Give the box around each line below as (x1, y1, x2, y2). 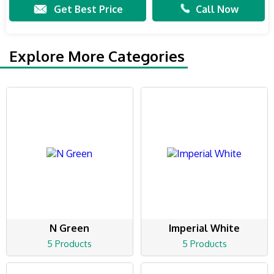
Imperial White (169, 222, 240, 235)
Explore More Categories (9, 46, 185, 65)
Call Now (195, 3, 239, 15)
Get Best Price (53, 3, 123, 15)
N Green (50, 222, 90, 235)
